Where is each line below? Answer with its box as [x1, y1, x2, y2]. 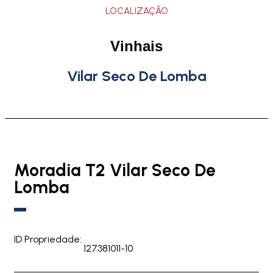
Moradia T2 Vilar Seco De [14, 159, 216, 180]
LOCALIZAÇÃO [105, 5, 168, 16]
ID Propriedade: [14, 233, 82, 245]
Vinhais [110, 37, 163, 54]
